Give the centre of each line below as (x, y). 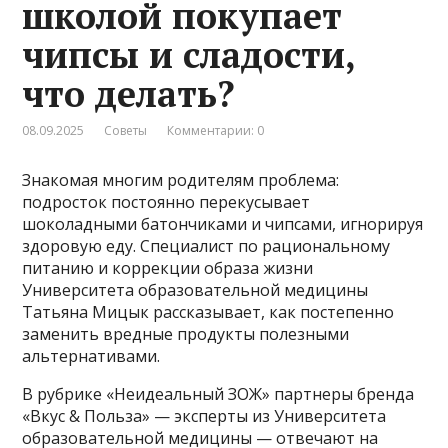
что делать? (129, 93)
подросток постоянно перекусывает (166, 201)
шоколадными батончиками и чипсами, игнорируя (223, 223)
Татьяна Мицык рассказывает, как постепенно (208, 311)
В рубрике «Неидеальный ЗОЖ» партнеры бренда (218, 393)
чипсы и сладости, (189, 54)
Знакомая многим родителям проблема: (181, 179)
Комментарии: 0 (216, 130)
